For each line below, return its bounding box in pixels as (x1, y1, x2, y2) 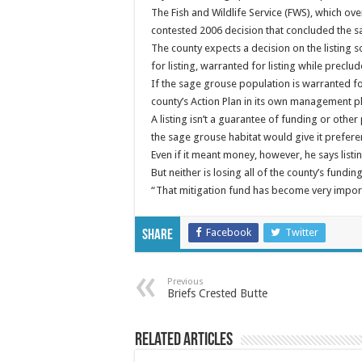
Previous (167, 276, 204, 288)
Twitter (285, 226, 318, 239)
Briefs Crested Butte (167, 287, 267, 301)
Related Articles (135, 331, 233, 351)
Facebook (206, 226, 251, 239)
